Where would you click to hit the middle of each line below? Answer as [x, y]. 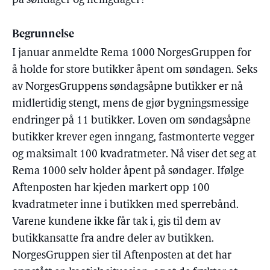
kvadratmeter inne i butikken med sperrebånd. [125, 205]
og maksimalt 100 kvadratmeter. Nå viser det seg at [134, 155]
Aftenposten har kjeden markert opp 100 [111, 188]
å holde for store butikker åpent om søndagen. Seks [135, 70]
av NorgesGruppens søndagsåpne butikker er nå [127, 87]
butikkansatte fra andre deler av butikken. [113, 239]
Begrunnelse [43, 35]
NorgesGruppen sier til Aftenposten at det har [122, 256]
